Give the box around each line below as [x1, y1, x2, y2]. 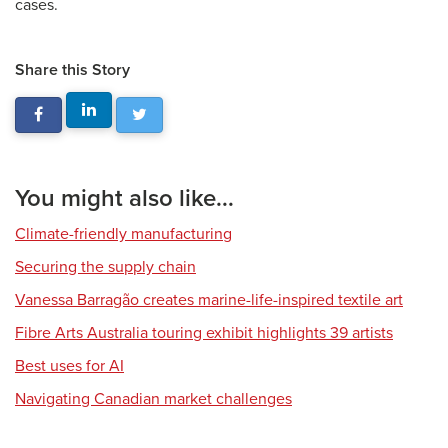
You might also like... [15, 184, 234, 214]
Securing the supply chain [15, 257, 196, 278]
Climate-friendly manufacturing [15, 224, 232, 245]
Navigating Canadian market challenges [15, 389, 292, 410]
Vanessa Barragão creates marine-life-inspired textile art [15, 290, 403, 311]
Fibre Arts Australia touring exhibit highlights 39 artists [15, 323, 393, 344]
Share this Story [15, 60, 130, 81]
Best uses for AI [15, 356, 124, 377]
